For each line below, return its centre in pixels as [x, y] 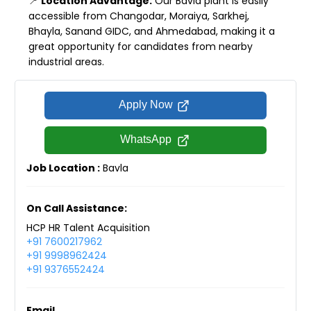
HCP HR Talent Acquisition [88, 228]
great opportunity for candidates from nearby [141, 46]
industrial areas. [66, 61]
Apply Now [146, 104]
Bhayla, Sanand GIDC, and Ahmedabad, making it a [152, 31]
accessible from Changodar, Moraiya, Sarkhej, [139, 16]
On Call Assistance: [77, 209]
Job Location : [63, 168]
